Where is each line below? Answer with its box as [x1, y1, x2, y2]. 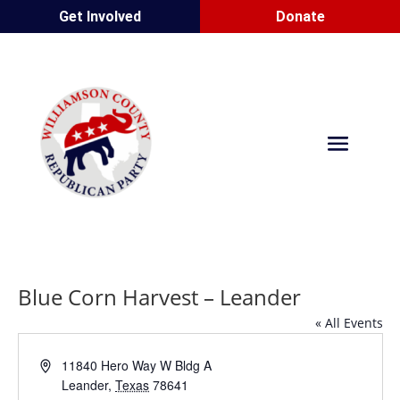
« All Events [314, 313, 383, 331]
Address [38, 354, 86, 373]
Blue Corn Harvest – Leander [17, 281, 301, 312]
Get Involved [59, 7, 141, 25]
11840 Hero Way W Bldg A [62, 355, 212, 374]
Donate [275, 7, 325, 25]
